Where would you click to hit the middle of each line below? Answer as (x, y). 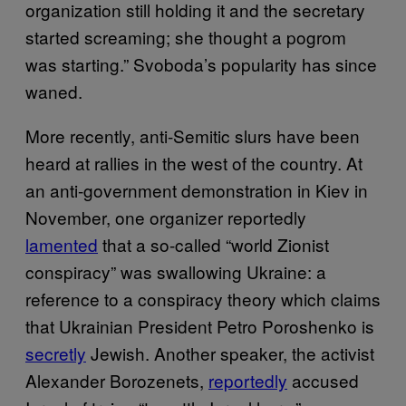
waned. (54, 91)
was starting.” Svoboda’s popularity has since (201, 63)
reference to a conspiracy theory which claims (203, 298)
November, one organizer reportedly (166, 217)
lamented (62, 244)
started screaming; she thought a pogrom (186, 36)
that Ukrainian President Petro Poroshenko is (200, 325)
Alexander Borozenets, (117, 380)
